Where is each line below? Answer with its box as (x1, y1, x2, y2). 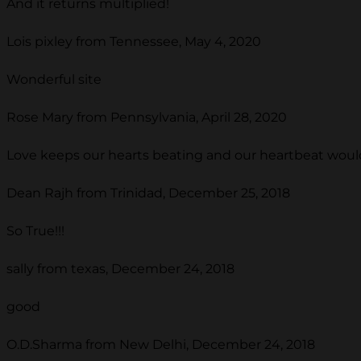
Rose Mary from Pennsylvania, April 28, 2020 (6, 109, 287, 125)
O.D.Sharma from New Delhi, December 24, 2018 (6, 336, 315, 352)
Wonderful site (6, 71, 102, 87)
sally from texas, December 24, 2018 (6, 260, 234, 276)
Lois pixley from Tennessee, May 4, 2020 (6, 33, 261, 49)
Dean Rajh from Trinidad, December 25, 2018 (6, 185, 290, 201)
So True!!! (6, 222, 64, 239)
